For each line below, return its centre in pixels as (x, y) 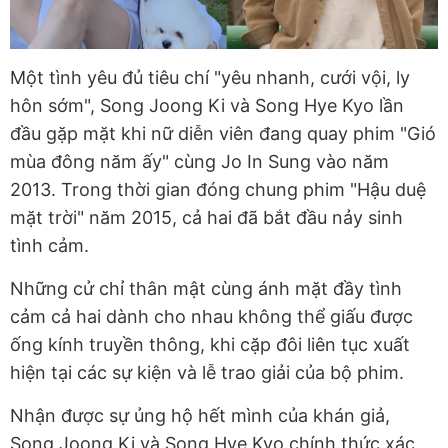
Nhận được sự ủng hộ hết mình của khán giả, (200, 416)
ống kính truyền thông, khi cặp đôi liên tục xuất (210, 345)
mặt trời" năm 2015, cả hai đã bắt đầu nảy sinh (206, 218)
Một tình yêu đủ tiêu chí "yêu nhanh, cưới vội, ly (210, 78)
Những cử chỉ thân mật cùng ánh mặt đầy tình (206, 289)
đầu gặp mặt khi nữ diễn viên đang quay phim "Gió (223, 134)
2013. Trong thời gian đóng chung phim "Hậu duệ (218, 190)
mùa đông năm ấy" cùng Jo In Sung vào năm (199, 162)
